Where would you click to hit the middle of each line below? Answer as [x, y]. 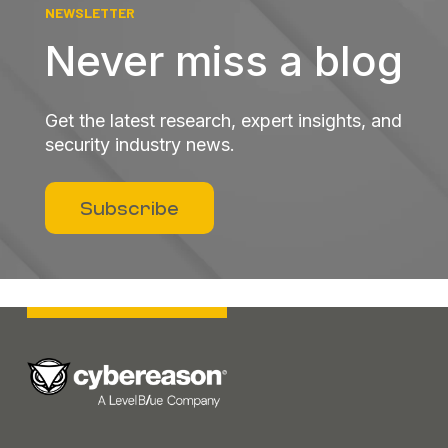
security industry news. [140, 144]
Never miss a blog [224, 60]
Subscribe [129, 207]
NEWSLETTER [90, 12]
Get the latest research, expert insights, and [223, 120]
